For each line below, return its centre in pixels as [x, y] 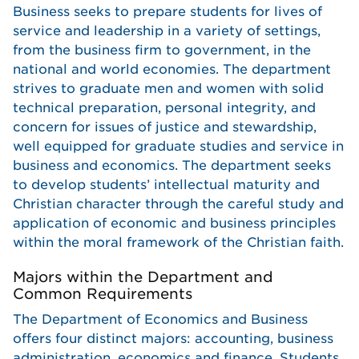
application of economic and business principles [174, 223]
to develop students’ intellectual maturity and [166, 185]
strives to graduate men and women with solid [168, 89]
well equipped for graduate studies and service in [178, 146]
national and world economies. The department [172, 69]
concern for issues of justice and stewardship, [165, 127]
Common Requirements [103, 294]
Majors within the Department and [143, 277]
